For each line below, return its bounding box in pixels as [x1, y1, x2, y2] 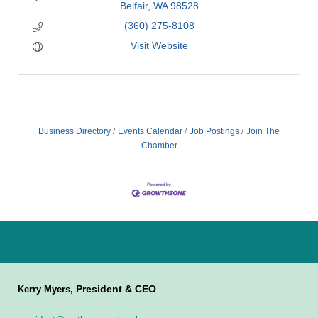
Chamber [141, 141, 177, 151]
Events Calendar [118, 126, 182, 137]
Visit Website [130, 40, 188, 52]
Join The [246, 126, 280, 137]
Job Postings [190, 126, 239, 137]
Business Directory [38, 126, 111, 137]
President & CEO [76, 283, 156, 295]
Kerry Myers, [18, 284, 76, 295]
